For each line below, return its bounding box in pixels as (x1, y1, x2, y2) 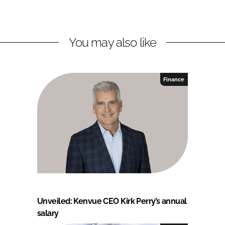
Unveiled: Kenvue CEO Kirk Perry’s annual (37, 196, 187, 206)
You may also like (68, 35, 157, 50)
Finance (163, 76, 185, 82)
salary (37, 208, 59, 218)
